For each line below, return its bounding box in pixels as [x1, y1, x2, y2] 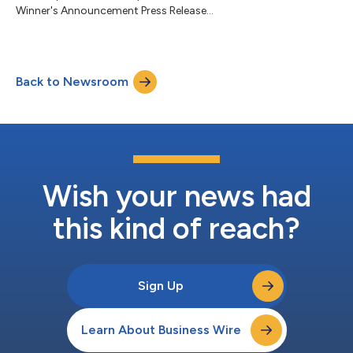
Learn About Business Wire [80, 321, 241, 337]
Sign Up [138, 277, 184, 293]
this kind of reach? [53, 210, 300, 247]
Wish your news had [42, 177, 311, 214]
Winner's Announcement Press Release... [16, 3, 214, 17]
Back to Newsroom [16, 73, 128, 89]
